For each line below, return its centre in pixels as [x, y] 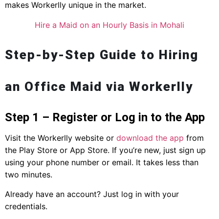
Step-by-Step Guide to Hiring [102, 55]
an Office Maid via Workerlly [99, 87]
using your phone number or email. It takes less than [102, 163]
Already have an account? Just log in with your [92, 194]
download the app [150, 138]
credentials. [26, 206]
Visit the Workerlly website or [61, 138]
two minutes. [29, 175]
